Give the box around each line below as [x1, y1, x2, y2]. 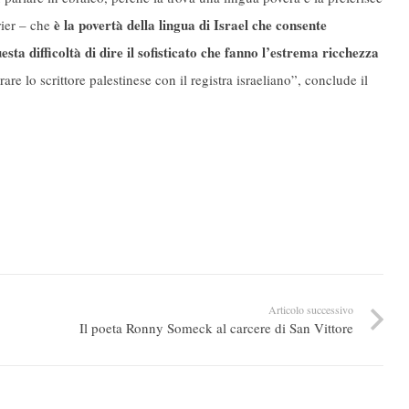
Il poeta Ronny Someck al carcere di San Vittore [79, 319, 353, 338]
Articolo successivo [267, 302, 353, 318]
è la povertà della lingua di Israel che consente [54, 15, 327, 36]
